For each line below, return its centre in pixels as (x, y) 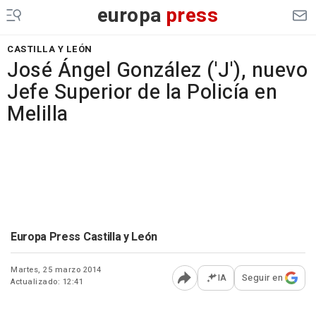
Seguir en (262, 278)
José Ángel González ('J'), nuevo (157, 71)
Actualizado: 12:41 (47, 282)
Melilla (38, 114)
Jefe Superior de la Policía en (142, 92)
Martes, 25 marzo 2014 (56, 270)
